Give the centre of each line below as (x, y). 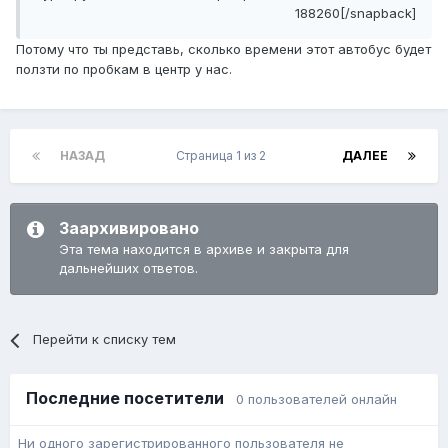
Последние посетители (131, 398)
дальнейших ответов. (128, 268)
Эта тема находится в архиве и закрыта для (204, 249)
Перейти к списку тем (105, 339)
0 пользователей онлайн (316, 399)
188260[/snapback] (355, 13)
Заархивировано (129, 228)
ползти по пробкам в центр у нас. (124, 69)
